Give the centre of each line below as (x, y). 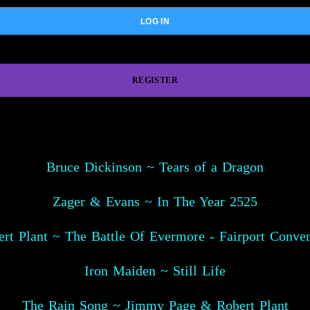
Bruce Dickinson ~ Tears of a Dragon (155, 167)
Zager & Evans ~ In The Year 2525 (155, 201)
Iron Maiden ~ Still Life (155, 271)
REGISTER (155, 80)
